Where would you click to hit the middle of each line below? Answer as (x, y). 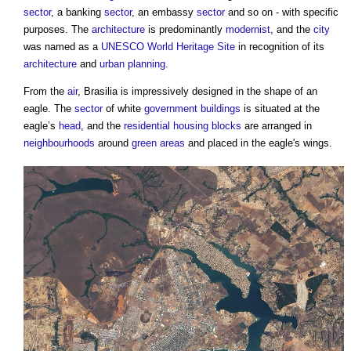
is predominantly (185, 29)
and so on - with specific (282, 12)
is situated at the (280, 108)
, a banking (78, 12)
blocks (226, 125)
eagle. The (49, 108)
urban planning (132, 63)
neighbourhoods (59, 143)
